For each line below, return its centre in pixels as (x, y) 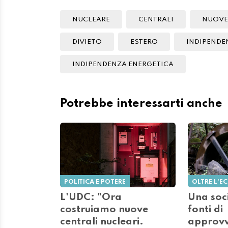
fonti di (205, 210)
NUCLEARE (91, 19)
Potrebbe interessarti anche (141, 104)
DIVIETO (87, 42)
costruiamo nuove (104, 210)
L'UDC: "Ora (91, 198)
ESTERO (144, 42)
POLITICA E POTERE (95, 182)
